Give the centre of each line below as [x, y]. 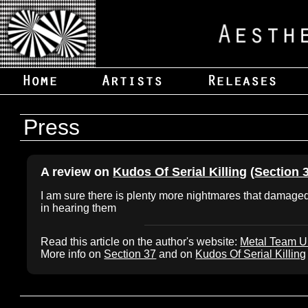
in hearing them [79, 208]
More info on [73, 254]
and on [176, 254]
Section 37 [130, 254]
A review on [77, 172]
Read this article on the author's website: [141, 242]
